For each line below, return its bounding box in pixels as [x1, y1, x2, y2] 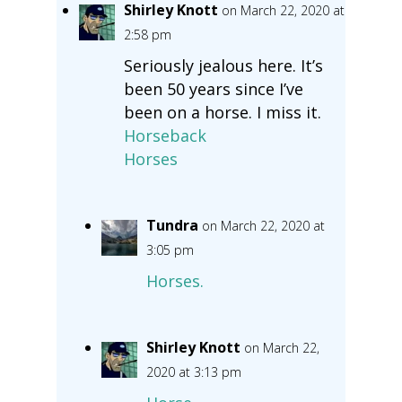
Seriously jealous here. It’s [123, 54, 323, 76]
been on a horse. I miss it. [123, 100, 321, 123]
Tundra [145, 214, 198, 235]
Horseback [123, 124, 206, 146]
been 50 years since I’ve [123, 77, 303, 100]
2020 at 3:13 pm [145, 363, 241, 380]
